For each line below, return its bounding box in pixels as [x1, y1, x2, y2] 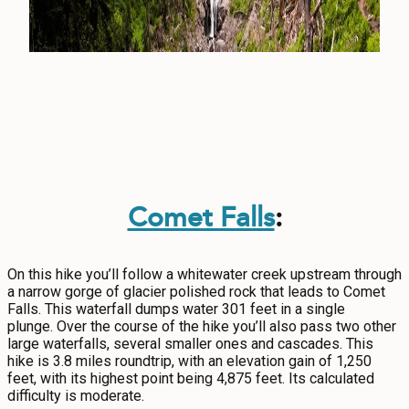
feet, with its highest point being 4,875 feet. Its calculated [7, 370, 374, 387]
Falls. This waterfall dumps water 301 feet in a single [7, 300, 345, 318]
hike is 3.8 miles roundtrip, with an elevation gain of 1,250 [7, 352, 372, 370]
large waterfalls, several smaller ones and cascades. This [7, 335, 373, 352]
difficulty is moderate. [7, 387, 148, 404]
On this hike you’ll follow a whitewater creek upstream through [7, 266, 402, 283]
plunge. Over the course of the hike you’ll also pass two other [7, 318, 396, 335]
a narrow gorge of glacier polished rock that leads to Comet [7, 283, 385, 300]
